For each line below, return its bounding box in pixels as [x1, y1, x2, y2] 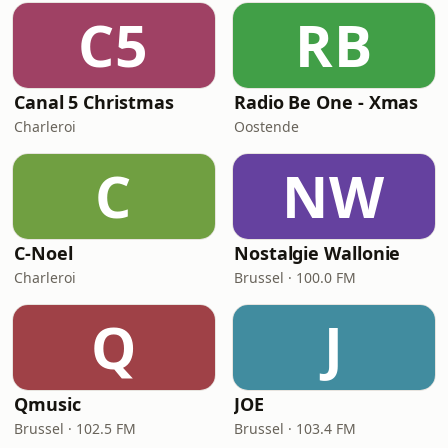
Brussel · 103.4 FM [234, 419, 356, 438]
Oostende [234, 117, 299, 136]
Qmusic [14, 392, 81, 416]
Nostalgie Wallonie [234, 241, 401, 265]
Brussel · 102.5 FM [14, 419, 136, 438]
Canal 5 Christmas [14, 90, 174, 114]
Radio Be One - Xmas [234, 90, 419, 114]
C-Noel [14, 241, 73, 265]
